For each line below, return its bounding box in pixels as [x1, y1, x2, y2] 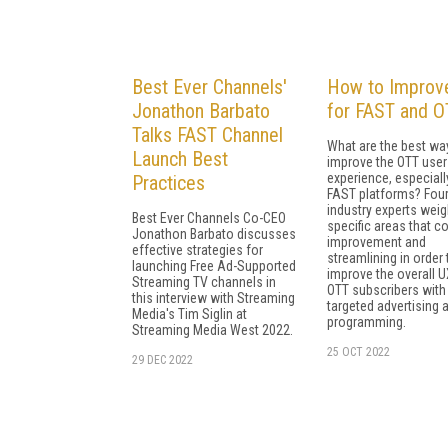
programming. [327, 313, 406, 330]
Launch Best [132, 146, 228, 171]
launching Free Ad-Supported [132, 257, 296, 274]
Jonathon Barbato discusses [132, 225, 296, 242]
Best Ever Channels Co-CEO [132, 209, 286, 226]
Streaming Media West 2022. [132, 321, 293, 338]
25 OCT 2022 [327, 344, 390, 359]
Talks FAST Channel [132, 122, 283, 147]
